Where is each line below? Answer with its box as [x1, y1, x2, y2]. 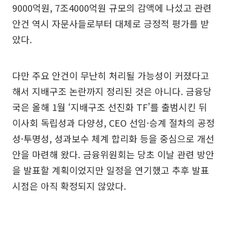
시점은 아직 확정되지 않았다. [12, 179, 126, 193]
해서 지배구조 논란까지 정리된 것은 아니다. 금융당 [12, 84, 212, 98]
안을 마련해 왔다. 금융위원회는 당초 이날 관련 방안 [12, 148, 214, 161]
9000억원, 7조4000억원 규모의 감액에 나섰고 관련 [12, 1, 212, 15]
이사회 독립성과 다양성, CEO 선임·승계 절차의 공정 [12, 116, 215, 130]
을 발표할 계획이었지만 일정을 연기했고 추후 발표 [12, 163, 209, 177]
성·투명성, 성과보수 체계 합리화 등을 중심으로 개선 [12, 132, 214, 146]
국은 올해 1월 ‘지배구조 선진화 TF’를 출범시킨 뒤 [12, 100, 207, 114]
